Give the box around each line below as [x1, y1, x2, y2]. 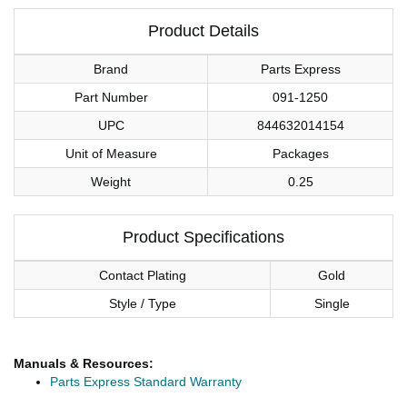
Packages [272, 146, 329, 162]
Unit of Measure [65, 146, 157, 162]
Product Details [148, 22, 259, 41]
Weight [91, 174, 131, 190]
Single [313, 296, 350, 312]
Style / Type [108, 296, 176, 312]
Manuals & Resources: [14, 356, 154, 372]
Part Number [74, 90, 148, 105]
